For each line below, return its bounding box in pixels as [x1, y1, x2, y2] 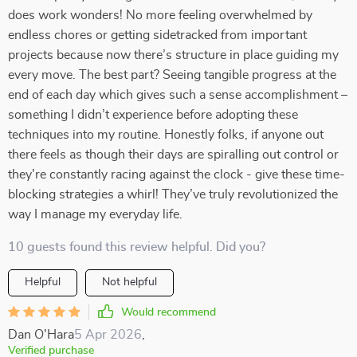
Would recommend [121, 307, 216, 318]
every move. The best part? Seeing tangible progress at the [8, 69, 336, 81]
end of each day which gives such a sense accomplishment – [8, 88, 347, 101]
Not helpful [102, 277, 157, 288]
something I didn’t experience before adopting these [8, 108, 298, 121]
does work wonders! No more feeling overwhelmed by [8, 9, 312, 22]
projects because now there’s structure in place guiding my [8, 49, 339, 61]
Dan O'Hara [8, 328, 74, 341]
